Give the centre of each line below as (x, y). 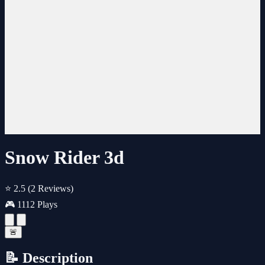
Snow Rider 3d (64, 158)
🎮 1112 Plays (31, 204)
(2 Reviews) (51, 188)
